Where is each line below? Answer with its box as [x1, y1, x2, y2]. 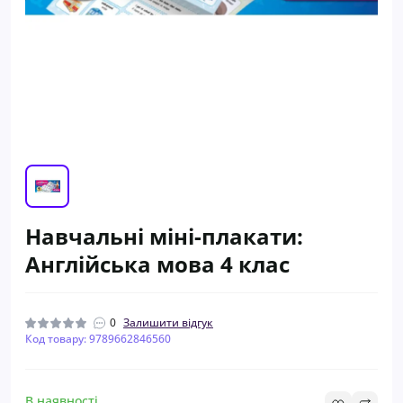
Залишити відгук [123, 314, 213, 330]
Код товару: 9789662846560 [25, 330, 171, 346]
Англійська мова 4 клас [25, 248, 290, 279]
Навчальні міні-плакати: [25, 220, 303, 251]
